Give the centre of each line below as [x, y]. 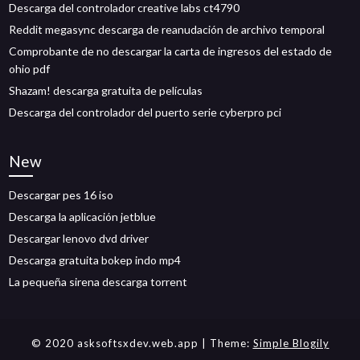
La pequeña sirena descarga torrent [98, 282]
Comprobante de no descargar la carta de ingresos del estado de [171, 51]
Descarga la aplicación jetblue [83, 217]
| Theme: [227, 343]
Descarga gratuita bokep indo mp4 [95, 260]
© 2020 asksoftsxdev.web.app [116, 343]
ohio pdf [30, 69]
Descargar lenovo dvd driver [79, 238]
